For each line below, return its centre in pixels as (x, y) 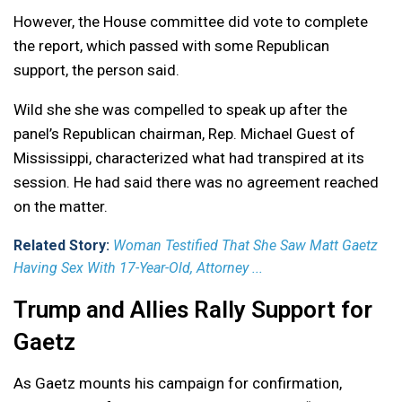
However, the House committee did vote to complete (191, 22)
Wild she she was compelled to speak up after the (180, 110)
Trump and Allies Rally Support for (193, 310)
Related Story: (63, 246)
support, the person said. (96, 70)
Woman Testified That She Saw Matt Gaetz (245, 246)
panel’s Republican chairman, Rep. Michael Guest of (184, 134)
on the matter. (61, 207)
